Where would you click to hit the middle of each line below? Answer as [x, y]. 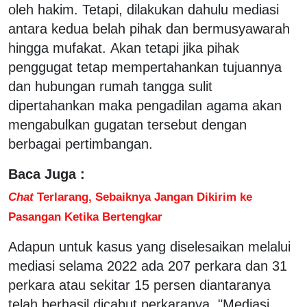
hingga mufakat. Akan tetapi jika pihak [124, 48]
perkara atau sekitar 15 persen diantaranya [139, 285]
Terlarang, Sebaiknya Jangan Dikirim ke [143, 196]
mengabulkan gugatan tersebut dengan [127, 124]
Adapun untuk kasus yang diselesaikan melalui [149, 246]
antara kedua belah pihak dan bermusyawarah [149, 28]
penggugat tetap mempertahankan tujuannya [145, 67]
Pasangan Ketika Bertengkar [85, 216]
